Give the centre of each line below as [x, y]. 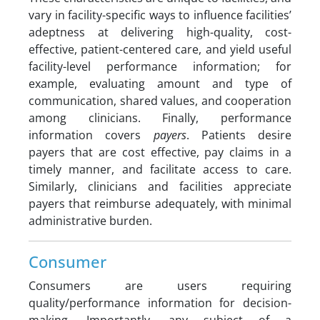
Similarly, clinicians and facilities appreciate [160, 186]
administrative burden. [90, 221]
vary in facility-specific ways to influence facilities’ [160, 15]
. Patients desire [239, 135]
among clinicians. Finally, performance [160, 118]
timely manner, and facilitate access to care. [160, 169]
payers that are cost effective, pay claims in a [160, 152]
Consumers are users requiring [160, 286]
